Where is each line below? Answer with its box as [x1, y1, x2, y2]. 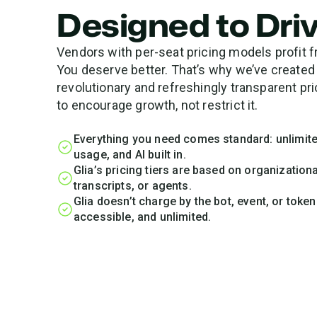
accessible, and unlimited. [74, 210, 212, 224]
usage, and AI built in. [74, 148, 189, 161]
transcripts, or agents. [74, 179, 192, 192]
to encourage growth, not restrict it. [57, 98, 258, 113]
